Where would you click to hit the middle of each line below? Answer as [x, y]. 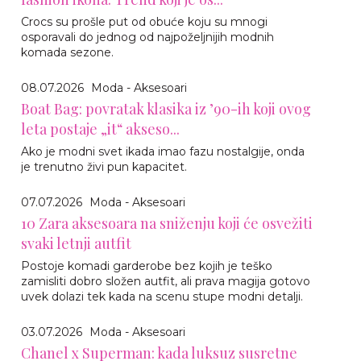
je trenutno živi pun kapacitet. [104, 166]
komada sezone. [67, 52]
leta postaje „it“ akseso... [100, 129]
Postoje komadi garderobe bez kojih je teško [147, 266]
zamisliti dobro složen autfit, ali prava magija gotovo [166, 281]
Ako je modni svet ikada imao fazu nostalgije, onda [163, 151]
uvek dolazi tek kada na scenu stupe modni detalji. [162, 296]
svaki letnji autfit [76, 243]
